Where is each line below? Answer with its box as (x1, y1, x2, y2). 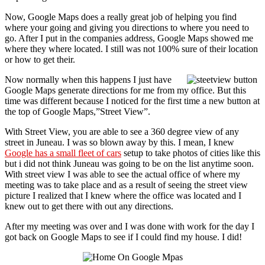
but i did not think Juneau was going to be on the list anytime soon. (5, 158, 254, 169)
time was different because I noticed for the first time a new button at (5, 95, 260, 106)
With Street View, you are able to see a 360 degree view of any (5, 126, 239, 137)
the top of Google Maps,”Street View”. (5, 106, 150, 117)
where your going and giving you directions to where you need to (5, 22, 249, 33)
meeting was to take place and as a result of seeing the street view (5, 179, 248, 190)
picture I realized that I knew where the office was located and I (5, 190, 241, 201)
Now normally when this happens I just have (5, 74, 172, 85)
